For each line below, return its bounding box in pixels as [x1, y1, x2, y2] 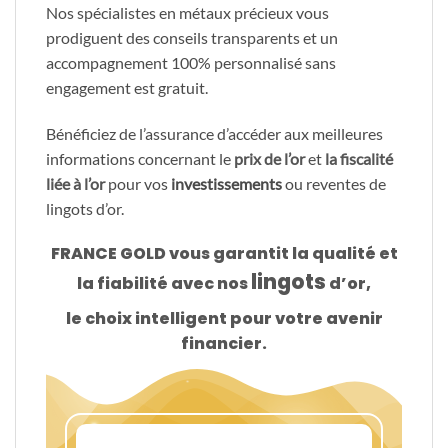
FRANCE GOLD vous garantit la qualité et [50, 242, 398, 266]
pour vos [105, 173, 171, 193]
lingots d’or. [46, 198, 124, 218]
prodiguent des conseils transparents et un [46, 27, 338, 47]
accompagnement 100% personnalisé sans [46, 52, 336, 72]
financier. [181, 332, 267, 356]
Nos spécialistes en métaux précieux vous [46, 2, 329, 22]
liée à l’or [46, 173, 105, 193]
